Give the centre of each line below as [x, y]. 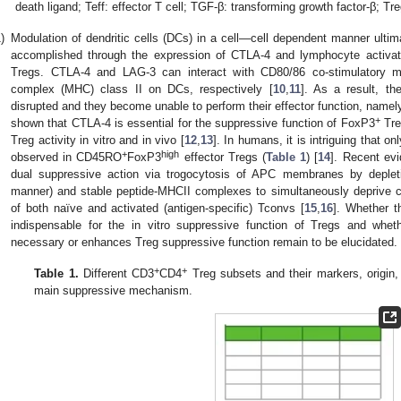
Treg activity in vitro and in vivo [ [98, 140]
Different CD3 [116, 273]
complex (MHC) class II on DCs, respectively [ [142, 89]
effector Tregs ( [223, 157]
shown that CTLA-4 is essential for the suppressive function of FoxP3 [193, 123]
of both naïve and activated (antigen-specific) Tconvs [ [158, 208]
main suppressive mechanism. [114, 290]
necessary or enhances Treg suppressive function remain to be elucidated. [204, 242]
